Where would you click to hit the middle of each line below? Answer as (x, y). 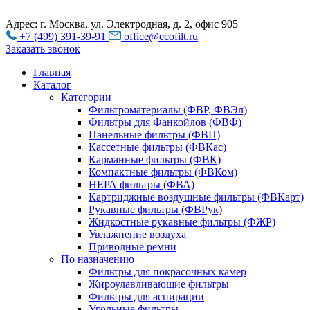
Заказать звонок (43, 49)
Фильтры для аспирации (146, 297)
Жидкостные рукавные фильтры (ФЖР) (182, 222)
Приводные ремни (133, 247)
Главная (52, 72)
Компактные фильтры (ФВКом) (163, 172)
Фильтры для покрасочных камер (167, 272)
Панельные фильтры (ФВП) (154, 135)
